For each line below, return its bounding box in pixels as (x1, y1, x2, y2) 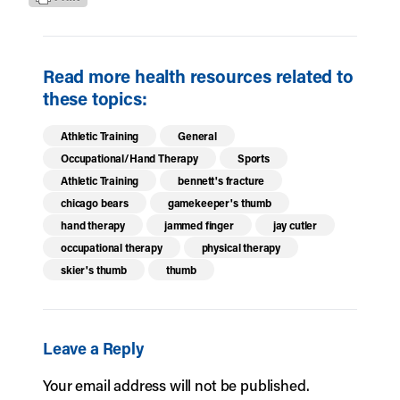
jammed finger (163, 218, 234, 233)
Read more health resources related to (43, 64, 354, 88)
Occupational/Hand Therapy (61, 151, 198, 166)
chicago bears (61, 196, 129, 211)
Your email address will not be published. (43, 375, 310, 396)
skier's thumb (61, 262, 127, 278)
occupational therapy (61, 240, 162, 255)
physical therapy (201, 240, 281, 255)
